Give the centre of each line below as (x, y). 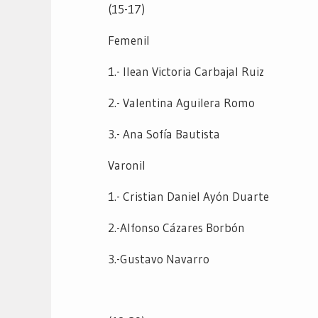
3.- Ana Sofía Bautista (164, 133)
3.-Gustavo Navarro (159, 258)
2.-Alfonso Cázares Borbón (176, 227)
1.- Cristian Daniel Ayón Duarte (188, 196)
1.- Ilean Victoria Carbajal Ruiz (186, 71)
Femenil (129, 40)
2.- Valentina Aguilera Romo (181, 102)
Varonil (127, 165)
